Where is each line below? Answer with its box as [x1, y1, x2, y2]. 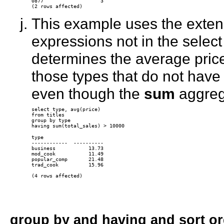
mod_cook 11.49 [31, 151, 103, 157]
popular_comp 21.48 [31, 156, 103, 162]
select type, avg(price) [31, 106, 100, 112]
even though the [31, 85, 144, 102]
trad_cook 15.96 [31, 162, 103, 168]
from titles [31, 112, 64, 118]
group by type [31, 117, 70, 123]
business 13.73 [31, 145, 103, 151]
